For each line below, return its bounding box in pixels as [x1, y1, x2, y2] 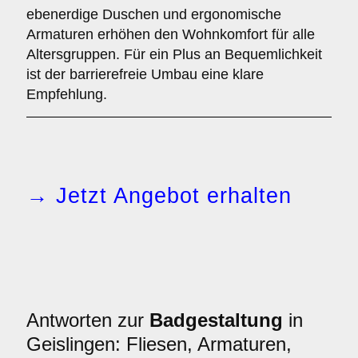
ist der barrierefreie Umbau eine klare [26, 66, 264, 82]
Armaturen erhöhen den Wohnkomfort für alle [26, 26, 315, 42]
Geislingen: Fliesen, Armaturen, [26, 333, 292, 355]
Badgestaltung [149, 309, 283, 331]
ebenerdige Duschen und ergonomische [26, 6, 281, 22]
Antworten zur [26, 309, 149, 331]
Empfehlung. [26, 86, 107, 102]
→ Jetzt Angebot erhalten [26, 184, 292, 208]
